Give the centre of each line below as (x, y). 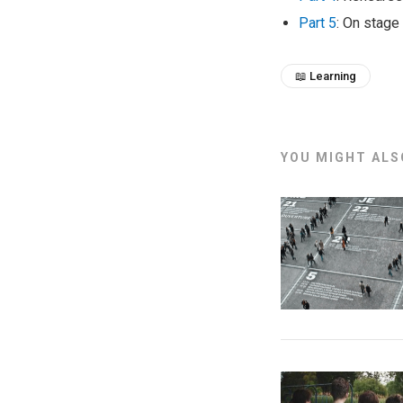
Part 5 (318, 22)
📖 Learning (325, 76)
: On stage (368, 22)
